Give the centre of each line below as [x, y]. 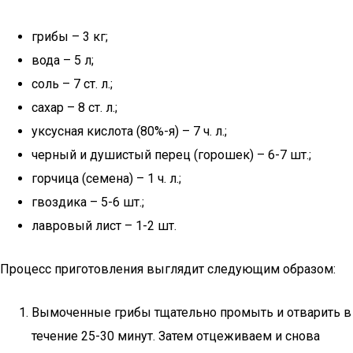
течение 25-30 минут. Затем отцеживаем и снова [176, 336]
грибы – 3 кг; [70, 37]
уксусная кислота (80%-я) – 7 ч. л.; [129, 131]
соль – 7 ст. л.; [72, 84]
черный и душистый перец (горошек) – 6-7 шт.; [171, 155]
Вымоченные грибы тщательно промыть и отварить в [191, 312]
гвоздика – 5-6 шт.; [88, 202]
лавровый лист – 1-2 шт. [104, 226]
